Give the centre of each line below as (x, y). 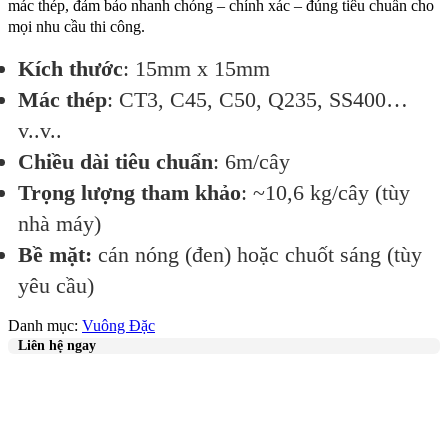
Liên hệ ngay (57, 346)
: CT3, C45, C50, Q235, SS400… (257, 100)
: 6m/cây (251, 162)
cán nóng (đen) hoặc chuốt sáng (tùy (257, 255)
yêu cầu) (56, 286)
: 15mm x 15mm (196, 69)
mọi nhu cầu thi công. (76, 27)
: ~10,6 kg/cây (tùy (325, 193)
